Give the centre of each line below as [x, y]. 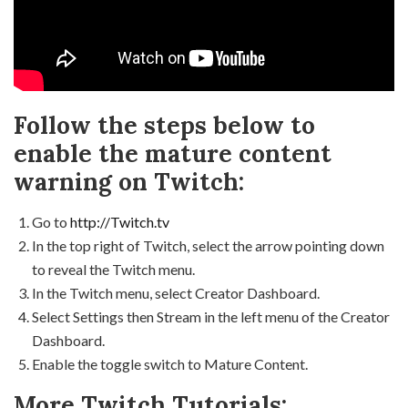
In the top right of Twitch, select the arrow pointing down [208, 245]
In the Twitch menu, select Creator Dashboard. [176, 292]
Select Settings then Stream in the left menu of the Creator [211, 316]
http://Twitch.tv [121, 221]
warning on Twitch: [129, 181]
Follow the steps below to [164, 125]
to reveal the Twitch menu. [113, 269]
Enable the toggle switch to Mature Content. [170, 363]
